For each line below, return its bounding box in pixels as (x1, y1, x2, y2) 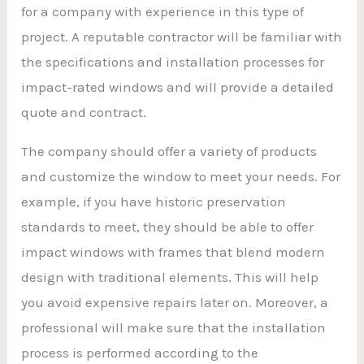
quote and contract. (21, 103, 147, 120)
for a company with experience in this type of (21, 2, 305, 19)
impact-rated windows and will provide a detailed (21, 78, 335, 95)
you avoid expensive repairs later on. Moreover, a (21, 293, 329, 310)
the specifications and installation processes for (21, 53, 325, 70)
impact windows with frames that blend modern (21, 243, 326, 260)
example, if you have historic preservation (21, 193, 287, 210)
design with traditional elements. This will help (21, 268, 319, 285)
